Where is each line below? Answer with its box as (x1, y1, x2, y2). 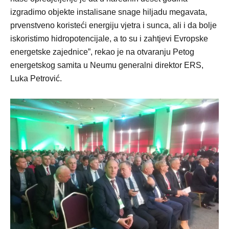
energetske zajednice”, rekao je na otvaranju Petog (10, 48, 194, 56)
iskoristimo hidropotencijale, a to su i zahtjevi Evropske (10, 34, 208, 43)
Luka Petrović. (10, 74, 62, 83)
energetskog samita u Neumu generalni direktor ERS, (10, 61, 203, 70)
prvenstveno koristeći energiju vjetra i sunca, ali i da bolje (10, 21, 217, 30)
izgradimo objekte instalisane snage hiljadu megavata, (10, 8, 207, 16)
